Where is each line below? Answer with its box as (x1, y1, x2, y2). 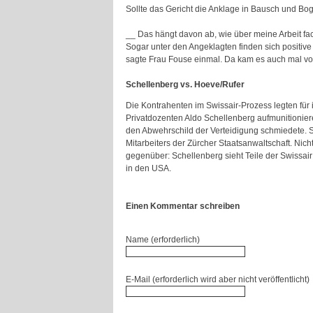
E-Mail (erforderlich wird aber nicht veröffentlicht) (126, 275, 310, 284)
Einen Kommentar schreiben (126, 201, 240, 211)
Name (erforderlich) (126, 235, 200, 245)
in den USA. (126, 163, 171, 173)
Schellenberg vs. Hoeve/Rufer (126, 80, 245, 89)
